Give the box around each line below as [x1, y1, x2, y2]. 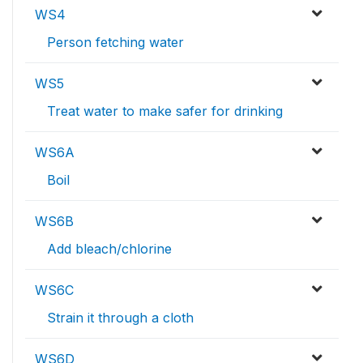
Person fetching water [47, 34, 184, 50]
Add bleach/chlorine [47, 241, 172, 257]
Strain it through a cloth [47, 310, 194, 326]
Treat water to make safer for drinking [47, 103, 283, 119]
